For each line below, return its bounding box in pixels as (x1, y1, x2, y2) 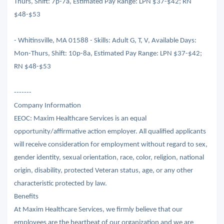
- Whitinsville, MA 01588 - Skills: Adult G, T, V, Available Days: (13, 36, 196, 44)
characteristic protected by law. (13, 179, 107, 187)
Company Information (13, 101, 81, 109)
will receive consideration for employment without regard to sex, (13, 140, 207, 148)
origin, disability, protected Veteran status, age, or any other (13, 166, 193, 174)
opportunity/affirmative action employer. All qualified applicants (13, 127, 206, 135)
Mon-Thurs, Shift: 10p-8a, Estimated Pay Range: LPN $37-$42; (13, 49, 202, 57)
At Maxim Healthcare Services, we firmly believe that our (13, 205, 182, 213)
